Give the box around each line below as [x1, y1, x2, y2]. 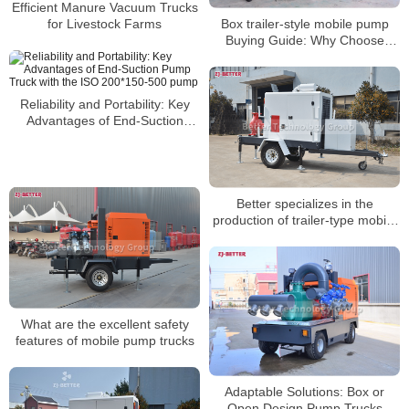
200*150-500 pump [48, 145, 161, 161]
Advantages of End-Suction [26, 112, 184, 128]
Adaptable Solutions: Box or [225, 383, 384, 399]
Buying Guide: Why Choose [225, 32, 384, 47]
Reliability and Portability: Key [19, 96, 190, 111]
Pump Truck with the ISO [33, 129, 176, 144]
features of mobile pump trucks [15, 333, 194, 349]
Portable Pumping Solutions [225, 48, 384, 64]
